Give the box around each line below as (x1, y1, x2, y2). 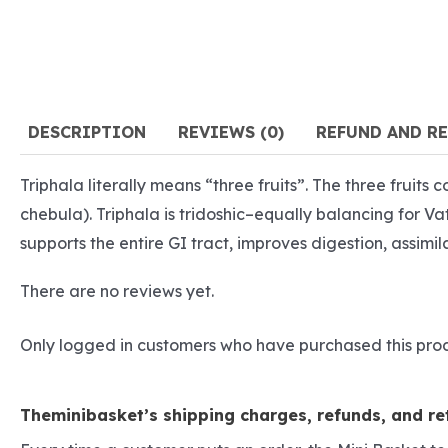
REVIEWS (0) (178, 121, 284, 142)
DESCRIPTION (28, 121, 146, 142)
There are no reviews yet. (20, 280, 214, 301)
